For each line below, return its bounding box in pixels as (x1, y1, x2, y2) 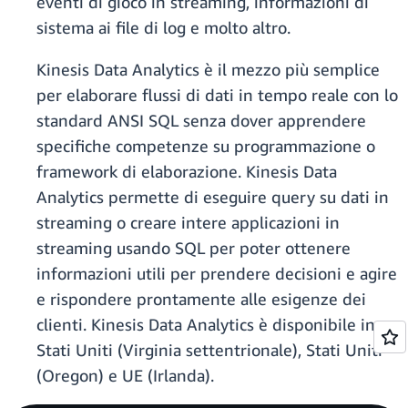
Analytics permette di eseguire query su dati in (36, 187, 389, 208)
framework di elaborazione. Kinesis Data (36, 161, 337, 182)
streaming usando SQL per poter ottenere (36, 238, 351, 259)
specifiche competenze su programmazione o (36, 136, 375, 157)
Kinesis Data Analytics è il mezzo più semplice (36, 59, 380, 80)
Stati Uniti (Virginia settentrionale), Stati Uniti (36, 340, 382, 361)
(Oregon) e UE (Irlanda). (36, 365, 214, 386)
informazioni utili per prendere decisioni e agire (36, 263, 397, 284)
